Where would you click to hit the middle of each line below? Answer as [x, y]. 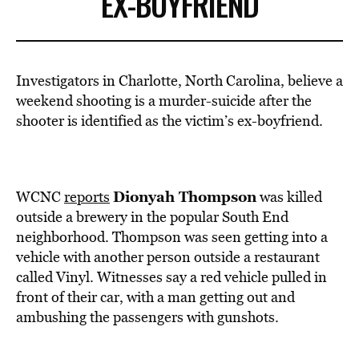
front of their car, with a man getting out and [155, 297]
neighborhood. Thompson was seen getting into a [172, 237]
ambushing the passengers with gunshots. [147, 317]
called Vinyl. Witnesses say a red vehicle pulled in [171, 277]
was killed [289, 197]
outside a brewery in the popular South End [152, 217]
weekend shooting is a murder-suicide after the [164, 101]
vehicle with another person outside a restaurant [168, 257]
